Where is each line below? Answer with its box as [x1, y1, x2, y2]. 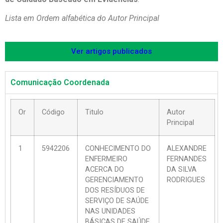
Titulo [85, 108, 104, 116]
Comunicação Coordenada [10, 77, 110, 87]
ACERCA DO [85, 165, 124, 174]
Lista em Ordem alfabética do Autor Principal [5, 13, 159, 23]
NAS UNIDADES [85, 207, 135, 216]
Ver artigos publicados [71, 46, 152, 56]
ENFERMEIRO [85, 154, 127, 163]
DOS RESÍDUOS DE [85, 186, 145, 195]
